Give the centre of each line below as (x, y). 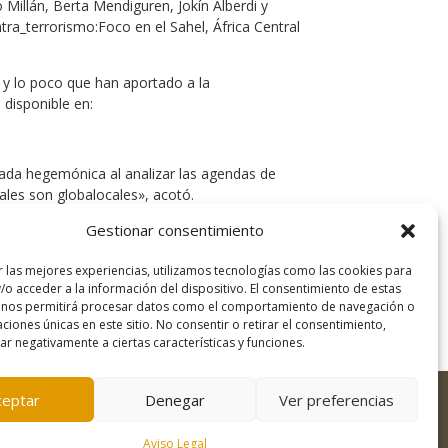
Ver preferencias (337, 399)
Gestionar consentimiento (174, 230)
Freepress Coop (265, 428)
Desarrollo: (181, 428)
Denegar (174, 399)
